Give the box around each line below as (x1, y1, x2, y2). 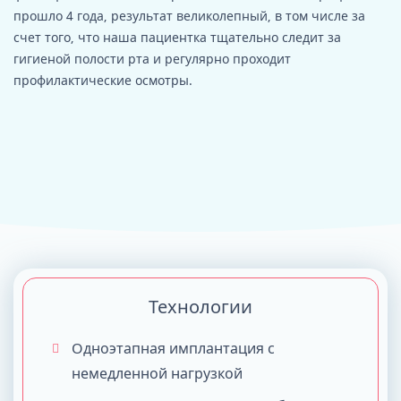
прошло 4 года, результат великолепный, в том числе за (13, 7, 365, 24)
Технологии (149, 294, 252, 319)
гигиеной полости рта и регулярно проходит (13, 50, 291, 67)
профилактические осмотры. (13, 72, 192, 89)
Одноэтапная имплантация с (72, 338, 275, 358)
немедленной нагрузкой (72, 363, 243, 383)
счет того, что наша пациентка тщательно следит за (13, 29, 341, 46)
